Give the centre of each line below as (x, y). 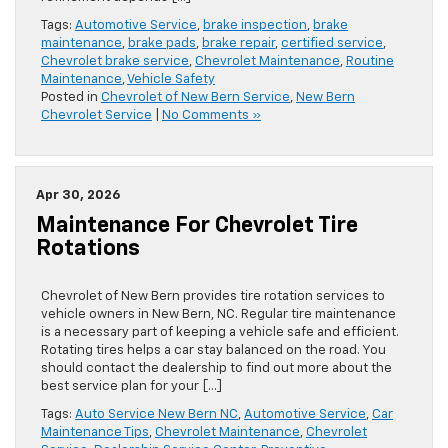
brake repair (238, 44)
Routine (370, 62)
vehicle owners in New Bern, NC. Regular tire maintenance (218, 315)
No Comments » (211, 116)
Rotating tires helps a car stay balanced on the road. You (213, 351)
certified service (332, 44)
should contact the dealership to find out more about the (216, 369)
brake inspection (255, 26)
